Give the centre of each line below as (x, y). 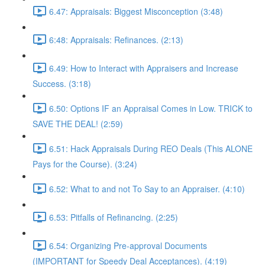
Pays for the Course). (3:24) (85, 164)
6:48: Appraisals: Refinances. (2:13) (116, 39)
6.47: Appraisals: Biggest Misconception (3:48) (136, 11)
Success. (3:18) (62, 83)
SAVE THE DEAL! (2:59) (78, 124)
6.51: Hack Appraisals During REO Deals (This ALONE (151, 148)
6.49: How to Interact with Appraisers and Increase (144, 68)
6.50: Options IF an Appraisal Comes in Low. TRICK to (151, 108)
